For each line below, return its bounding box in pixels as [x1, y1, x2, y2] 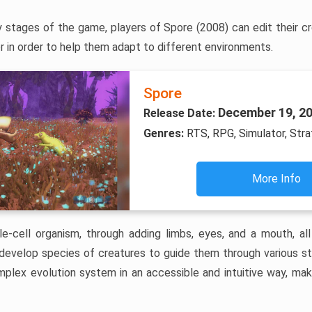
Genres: [143, 127, 187, 140]
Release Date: [143, 107, 218, 120]
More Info [252, 172, 302, 185]
